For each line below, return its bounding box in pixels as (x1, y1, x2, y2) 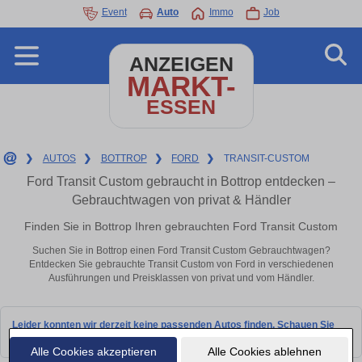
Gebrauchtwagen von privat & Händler (71, 193, 291, 207)
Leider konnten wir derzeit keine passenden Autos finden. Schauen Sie (12, 318, 335, 330)
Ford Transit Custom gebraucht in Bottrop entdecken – (27, 175, 335, 188)
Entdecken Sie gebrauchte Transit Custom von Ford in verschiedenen (28, 259, 334, 271)
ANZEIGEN (128, 53, 234, 75)
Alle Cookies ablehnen (207, 344, 322, 358)
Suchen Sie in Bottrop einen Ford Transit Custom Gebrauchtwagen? (32, 245, 330, 257)
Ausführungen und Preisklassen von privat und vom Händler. (48, 272, 314, 284)
